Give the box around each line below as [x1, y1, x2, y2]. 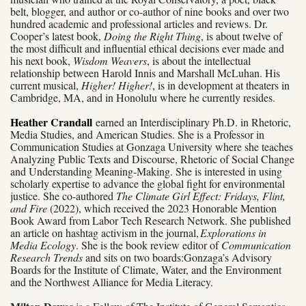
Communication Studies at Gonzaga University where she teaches [10, 139, 293, 154]
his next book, [10, 53, 70, 68]
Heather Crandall [10, 113, 92, 130]
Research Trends [10, 249, 83, 264]
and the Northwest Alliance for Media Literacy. [10, 274, 217, 289]
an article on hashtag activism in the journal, [10, 225, 200, 240]
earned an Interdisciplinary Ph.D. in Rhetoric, [96, 114, 291, 129]
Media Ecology [10, 237, 76, 252]
